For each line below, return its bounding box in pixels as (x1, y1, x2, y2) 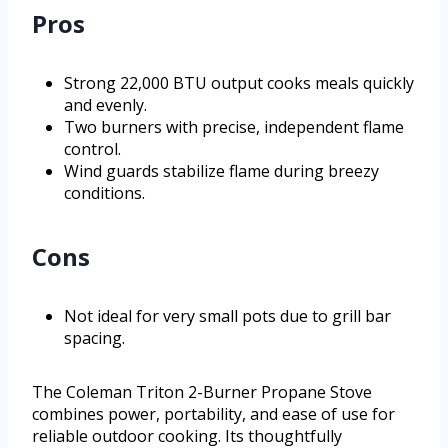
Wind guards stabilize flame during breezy (64, 159, 379, 182)
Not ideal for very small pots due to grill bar (64, 304, 391, 327)
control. (64, 137, 121, 160)
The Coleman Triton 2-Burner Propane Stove (32, 380, 372, 403)
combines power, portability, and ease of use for (32, 402, 395, 425)
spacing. (64, 326, 125, 349)
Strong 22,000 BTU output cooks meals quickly (64, 71, 414, 94)
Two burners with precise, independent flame (64, 115, 404, 138)
